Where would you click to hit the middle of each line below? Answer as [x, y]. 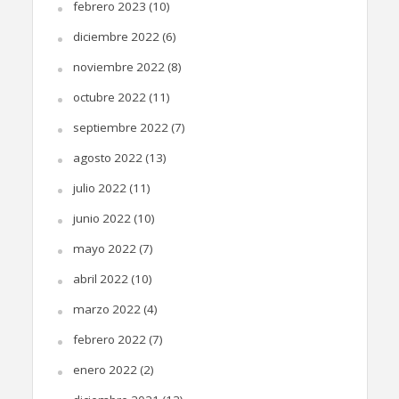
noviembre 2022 [118, 66]
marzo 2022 [106, 309]
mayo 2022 [104, 248]
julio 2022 [99, 187]
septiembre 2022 [120, 127]
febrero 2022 [109, 339]
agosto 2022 [107, 157]
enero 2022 [105, 369]
